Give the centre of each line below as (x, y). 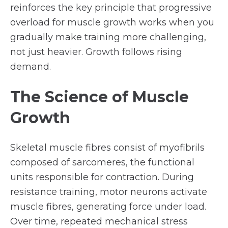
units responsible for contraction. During (102, 177)
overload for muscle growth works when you (112, 22)
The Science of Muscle (99, 97)
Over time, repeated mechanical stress (99, 221)
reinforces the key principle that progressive (111, 8)
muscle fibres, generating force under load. (108, 207)
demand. (31, 67)
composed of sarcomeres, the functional (102, 162)
